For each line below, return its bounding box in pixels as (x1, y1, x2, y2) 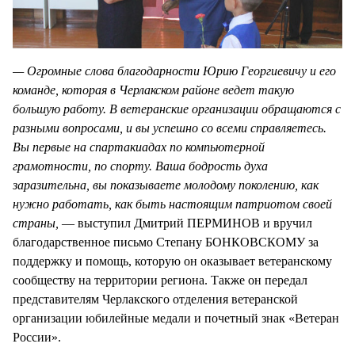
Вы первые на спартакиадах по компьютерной (13, 140, 265, 155)
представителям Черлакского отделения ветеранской (13, 292, 298, 307)
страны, (13, 216, 62, 231)
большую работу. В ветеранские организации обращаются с (13, 102, 341, 116)
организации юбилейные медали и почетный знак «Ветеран (13, 311, 339, 326)
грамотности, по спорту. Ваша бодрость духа (13, 159, 268, 174)
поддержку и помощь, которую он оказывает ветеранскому (13, 254, 332, 269)
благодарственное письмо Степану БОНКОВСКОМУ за (13, 235, 319, 250)
